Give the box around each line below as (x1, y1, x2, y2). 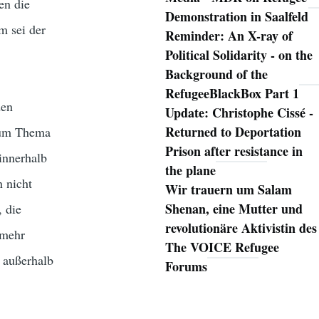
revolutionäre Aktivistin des (164, 219, 317, 238)
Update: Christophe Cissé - (164, 103, 313, 122)
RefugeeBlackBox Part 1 (164, 84, 299, 103)
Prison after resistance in (164, 142, 303, 161)
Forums (164, 257, 207, 276)
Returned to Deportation (164, 122, 301, 142)
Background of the (164, 65, 268, 84)
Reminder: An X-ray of (164, 26, 293, 46)
